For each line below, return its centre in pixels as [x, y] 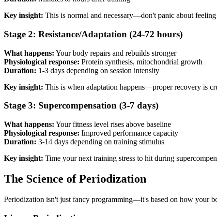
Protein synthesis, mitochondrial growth [141, 62]
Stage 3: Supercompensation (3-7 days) [81, 106]
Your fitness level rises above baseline [113, 124]
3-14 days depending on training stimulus [100, 142]
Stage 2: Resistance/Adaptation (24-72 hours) [93, 34]
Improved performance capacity [129, 133]
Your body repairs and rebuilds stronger [115, 53]
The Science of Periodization [75, 179]
